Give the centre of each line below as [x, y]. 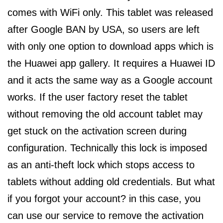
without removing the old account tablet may [105, 114]
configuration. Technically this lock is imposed [107, 148]
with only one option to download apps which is [111, 46]
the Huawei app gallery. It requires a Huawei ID [111, 63]
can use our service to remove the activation [106, 216]
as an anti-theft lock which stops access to [101, 165]
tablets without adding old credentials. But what [111, 182]
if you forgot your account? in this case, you [104, 199]
